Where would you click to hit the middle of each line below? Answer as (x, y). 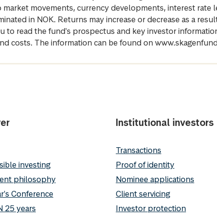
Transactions (139, 150)
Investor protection (151, 209)
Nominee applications (155, 179)
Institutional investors (165, 123)
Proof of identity (145, 165)
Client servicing (143, 194)
